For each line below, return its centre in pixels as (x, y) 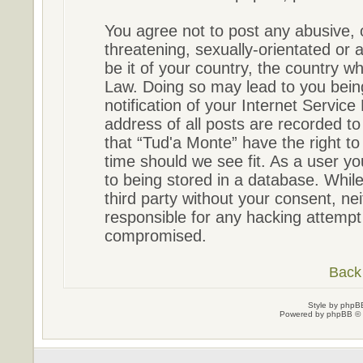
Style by (324, 305)
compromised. (155, 236)
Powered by (303, 314)
